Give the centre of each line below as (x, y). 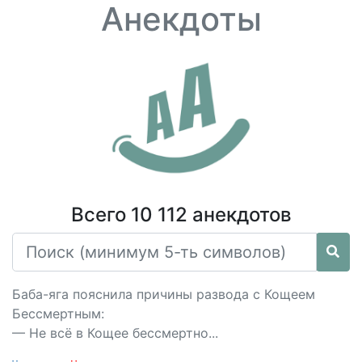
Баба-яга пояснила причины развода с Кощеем (164, 294)
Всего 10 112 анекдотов (181, 215)
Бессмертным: (58, 314)
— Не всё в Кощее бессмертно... (115, 333)
